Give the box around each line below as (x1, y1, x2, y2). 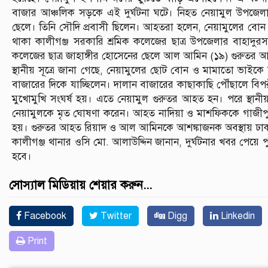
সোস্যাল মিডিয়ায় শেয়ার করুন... (9, 177, 152, 193)
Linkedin (218, 209, 255, 222)
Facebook (22, 209, 66, 222)
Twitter (98, 209, 132, 222)
